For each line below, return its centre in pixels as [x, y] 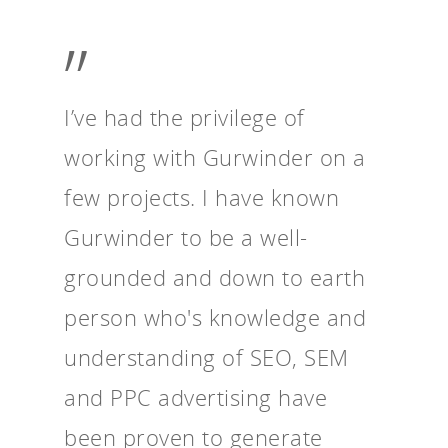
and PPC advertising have [195, 396]
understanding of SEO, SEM [206, 356]
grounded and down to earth [214, 276]
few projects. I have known [201, 196]
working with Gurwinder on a [215, 156]
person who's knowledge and [215, 316]
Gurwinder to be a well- [186, 236]
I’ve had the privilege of [184, 116]
